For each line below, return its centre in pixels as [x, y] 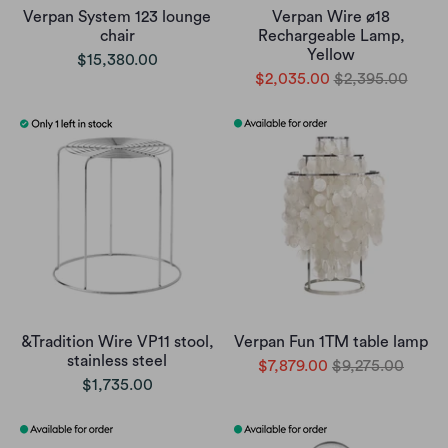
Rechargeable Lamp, [331, 36]
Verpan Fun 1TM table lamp [331, 342]
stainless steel [117, 361]
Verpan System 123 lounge [117, 17]
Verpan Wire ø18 [331, 17]
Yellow [331, 55]
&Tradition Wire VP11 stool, [117, 342]
